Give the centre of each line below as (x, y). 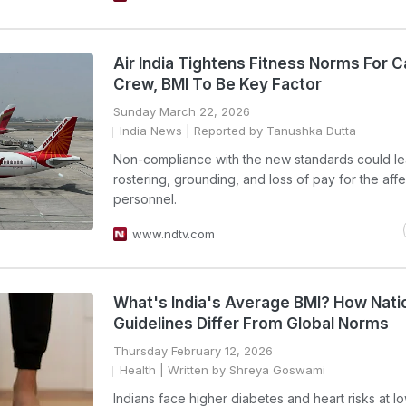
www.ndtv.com (174, 234)
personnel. (145, 199)
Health (138, 370)
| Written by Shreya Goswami (241, 370)
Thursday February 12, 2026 (193, 351)
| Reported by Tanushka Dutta (269, 130)
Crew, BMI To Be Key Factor (217, 84)
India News (151, 130)
